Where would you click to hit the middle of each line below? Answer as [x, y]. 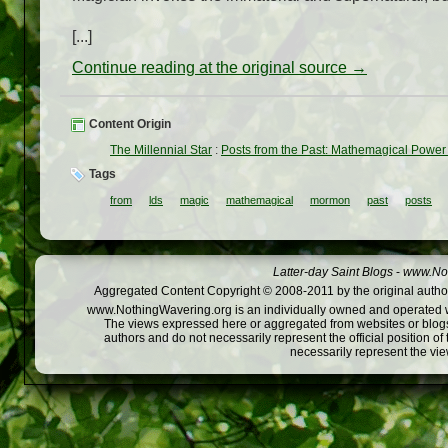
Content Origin [128, 124]
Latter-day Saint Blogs [333, 272]
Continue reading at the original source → [219, 68]
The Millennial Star [161, 150]
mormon [330, 200]
